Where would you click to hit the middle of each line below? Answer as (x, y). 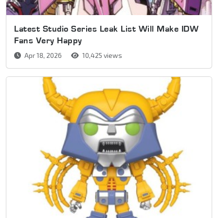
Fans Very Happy (48, 40)
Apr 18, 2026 (43, 55)
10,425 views (101, 55)
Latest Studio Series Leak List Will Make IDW (106, 29)
